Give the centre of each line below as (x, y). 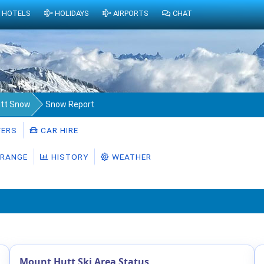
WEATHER (131, 156)
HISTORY (69, 156)
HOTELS (16, 14)
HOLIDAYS (71, 14)
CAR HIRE (58, 130)
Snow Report (70, 104)
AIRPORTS (130, 14)
